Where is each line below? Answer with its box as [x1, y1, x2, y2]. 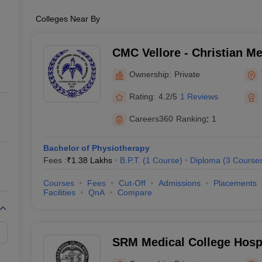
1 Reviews [180, 91, 218, 101]
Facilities [43, 188, 75, 197]
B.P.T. [119, 156, 140, 165]
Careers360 [129, 114, 173, 123]
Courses [43, 178, 74, 188]
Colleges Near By [35, 14, 100, 23]
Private [174, 69, 200, 79]
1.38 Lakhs [71, 156, 112, 165]
